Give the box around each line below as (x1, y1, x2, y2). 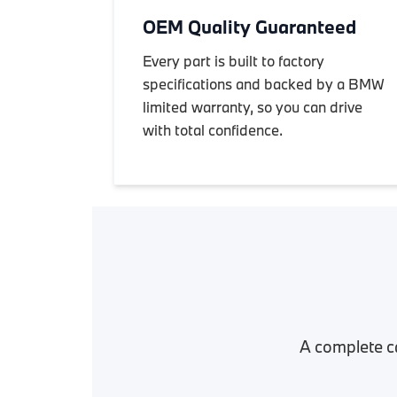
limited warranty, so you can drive (143, 97, 362, 116)
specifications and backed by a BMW (143, 74, 385, 93)
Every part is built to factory (143, 51, 324, 70)
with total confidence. (143, 121, 283, 139)
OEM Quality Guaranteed (143, 14, 356, 39)
